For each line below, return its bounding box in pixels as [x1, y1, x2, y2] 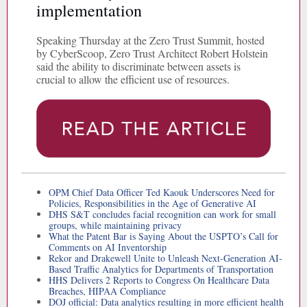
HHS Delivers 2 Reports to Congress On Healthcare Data [49, 273, 269, 286]
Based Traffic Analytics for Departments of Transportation [49, 262, 273, 275]
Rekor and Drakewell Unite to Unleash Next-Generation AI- [49, 251, 282, 265]
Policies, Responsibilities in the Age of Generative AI [49, 197, 256, 210]
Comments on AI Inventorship [49, 241, 167, 254]
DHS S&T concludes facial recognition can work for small [49, 208, 276, 221]
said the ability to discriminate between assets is [36, 59, 241, 73]
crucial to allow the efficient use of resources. [36, 72, 230, 86]
